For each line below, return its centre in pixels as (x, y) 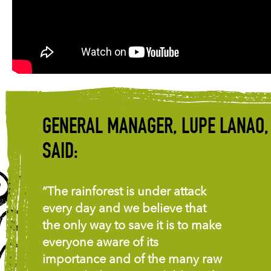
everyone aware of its (100, 243)
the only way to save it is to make (132, 227)
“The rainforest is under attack (124, 193)
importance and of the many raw (132, 260)
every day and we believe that (124, 210)
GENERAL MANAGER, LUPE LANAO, (155, 129)
